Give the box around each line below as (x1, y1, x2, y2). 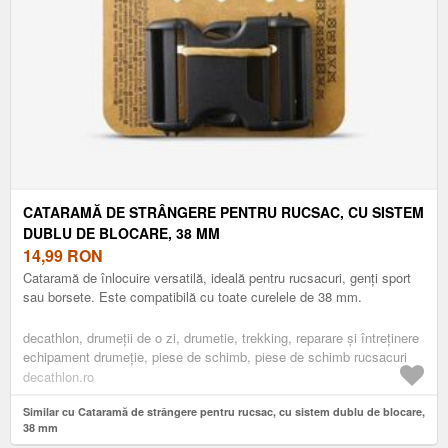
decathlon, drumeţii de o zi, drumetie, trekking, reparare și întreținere (23, 327, 419, 347)
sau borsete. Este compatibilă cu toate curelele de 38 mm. (23, 286, 362, 306)
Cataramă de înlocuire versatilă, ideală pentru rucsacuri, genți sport (23, 267, 411, 287)
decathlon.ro (23, 366, 94, 386)
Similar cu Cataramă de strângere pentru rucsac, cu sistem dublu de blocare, (23, 403, 425, 419)
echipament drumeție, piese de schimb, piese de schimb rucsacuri (23, 346, 407, 366)
